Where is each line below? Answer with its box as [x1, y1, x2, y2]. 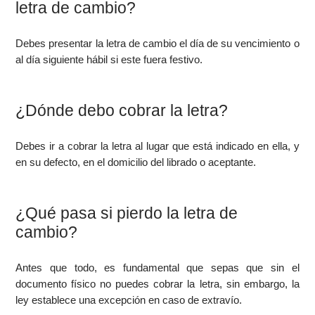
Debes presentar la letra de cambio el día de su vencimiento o [15, 37, 300, 49]
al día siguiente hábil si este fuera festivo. [15, 53, 203, 65]
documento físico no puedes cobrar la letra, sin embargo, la [15, 278, 300, 290]
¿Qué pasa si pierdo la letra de [15, 204, 238, 222]
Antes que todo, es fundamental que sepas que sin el [15, 262, 300, 274]
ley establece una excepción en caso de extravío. [15, 294, 243, 306]
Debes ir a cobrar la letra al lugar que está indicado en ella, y [15, 140, 300, 152]
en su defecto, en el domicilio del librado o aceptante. [15, 156, 257, 168]
